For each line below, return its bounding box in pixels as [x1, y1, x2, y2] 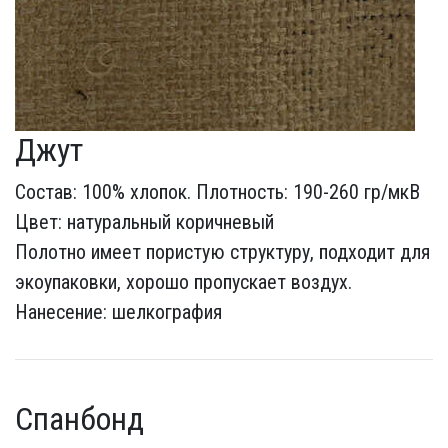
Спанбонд [15, 400, 144, 438]
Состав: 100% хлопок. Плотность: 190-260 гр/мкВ [15, 180, 420, 204]
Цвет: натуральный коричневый [15, 210, 274, 234]
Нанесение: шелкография [15, 300, 222, 324]
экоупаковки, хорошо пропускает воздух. [15, 270, 352, 294]
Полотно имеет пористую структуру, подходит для [15, 240, 430, 264]
